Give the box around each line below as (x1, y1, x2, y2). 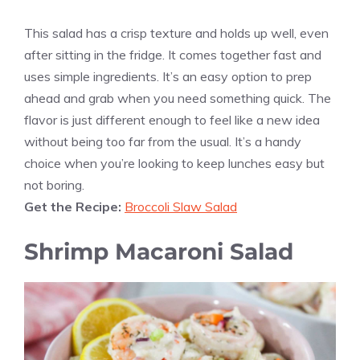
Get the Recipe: (24, 198, 125, 215)
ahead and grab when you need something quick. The (24, 89, 331, 106)
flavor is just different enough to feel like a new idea (24, 111, 320, 128)
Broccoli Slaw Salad (125, 198, 237, 215)
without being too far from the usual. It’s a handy (24, 133, 301, 149)
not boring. (24, 176, 84, 193)
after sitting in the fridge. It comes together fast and (24, 46, 321, 63)
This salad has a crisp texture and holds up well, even (24, 24, 329, 41)
